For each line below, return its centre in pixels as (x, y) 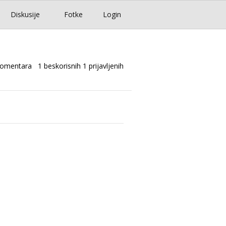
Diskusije (25, 15)
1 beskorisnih (59, 66)
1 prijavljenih (103, 66)
